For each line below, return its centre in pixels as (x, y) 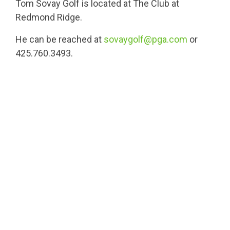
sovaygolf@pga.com (146, 40)
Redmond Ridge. (49, 17)
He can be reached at (60, 40)
